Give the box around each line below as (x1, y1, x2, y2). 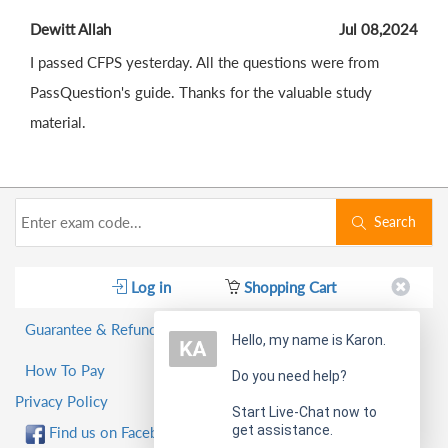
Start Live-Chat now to (232, 404, 377, 420)
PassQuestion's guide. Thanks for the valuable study (30, 83, 372, 101)
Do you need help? (232, 368, 347, 384)
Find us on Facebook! (45, 423, 188, 441)
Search (366, 213, 416, 230)
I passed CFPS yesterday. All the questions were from (30, 53, 379, 71)
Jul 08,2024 (339, 20, 418, 38)
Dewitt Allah (30, 20, 111, 38)
